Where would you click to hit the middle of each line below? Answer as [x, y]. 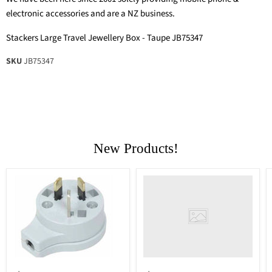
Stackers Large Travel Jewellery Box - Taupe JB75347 [104, 38]
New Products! [136, 149]
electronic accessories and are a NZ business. [90, 14]
